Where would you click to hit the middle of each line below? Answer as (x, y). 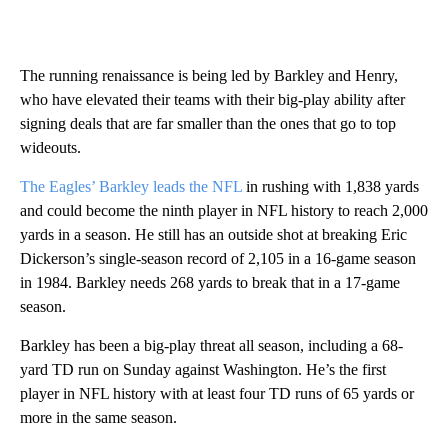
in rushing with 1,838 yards (330, 187)
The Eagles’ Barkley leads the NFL (131, 187)
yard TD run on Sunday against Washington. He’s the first (203, 370)
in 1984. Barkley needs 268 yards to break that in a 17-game (210, 283)
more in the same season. (98, 418)
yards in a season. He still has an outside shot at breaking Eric (213, 235)
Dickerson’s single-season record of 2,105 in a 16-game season (218, 259)
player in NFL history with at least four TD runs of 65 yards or (217, 394)
